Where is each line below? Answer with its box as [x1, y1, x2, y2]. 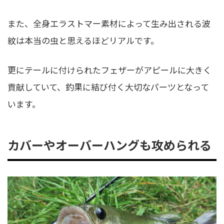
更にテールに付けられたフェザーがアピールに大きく [7, 63, 211, 76]
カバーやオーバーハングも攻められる [7, 136, 211, 154]
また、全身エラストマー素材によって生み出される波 [7, 16, 210, 29]
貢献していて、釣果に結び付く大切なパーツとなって [7, 80, 209, 93]
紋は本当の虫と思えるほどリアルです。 [7, 33, 159, 46]
